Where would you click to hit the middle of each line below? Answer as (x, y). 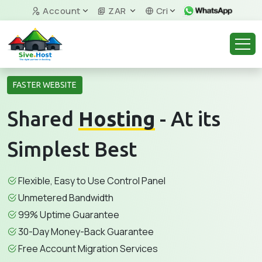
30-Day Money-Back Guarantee (86, 232)
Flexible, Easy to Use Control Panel (92, 181)
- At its (188, 119)
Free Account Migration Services (88, 249)
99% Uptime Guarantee (69, 215)
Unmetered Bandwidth (66, 198)
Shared (43, 119)
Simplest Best (72, 149)
